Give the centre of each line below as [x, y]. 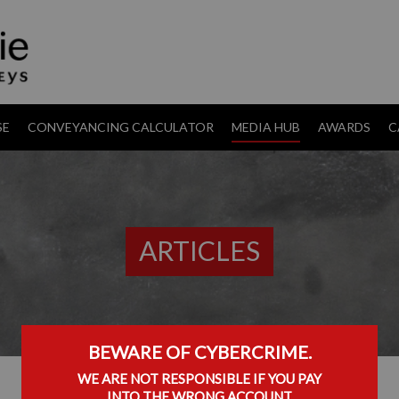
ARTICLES [199, 250]
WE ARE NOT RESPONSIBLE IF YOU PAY [199, 378]
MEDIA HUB [266, 126]
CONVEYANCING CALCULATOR [121, 126]
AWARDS [344, 126]
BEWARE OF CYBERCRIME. [199, 351]
